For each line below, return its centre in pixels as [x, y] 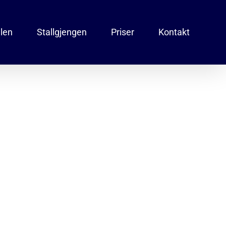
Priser [123, 32]
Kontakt [174, 32]
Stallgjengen [62, 32]
